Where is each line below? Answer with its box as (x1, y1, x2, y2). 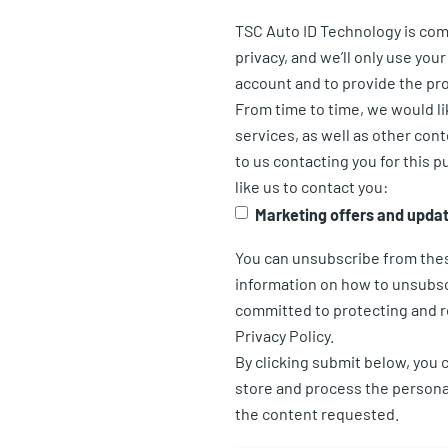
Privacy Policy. (235, 325, 335, 345)
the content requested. (235, 403, 400, 423)
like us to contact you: (235, 176, 389, 196)
